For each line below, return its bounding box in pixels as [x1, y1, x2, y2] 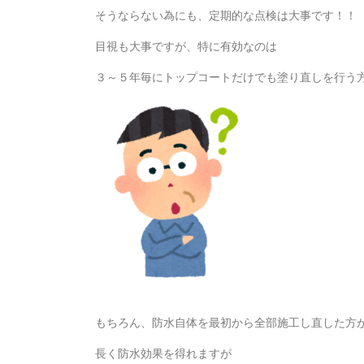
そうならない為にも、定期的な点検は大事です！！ [95, 7, 357, 23]
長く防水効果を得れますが [95, 345, 232, 361]
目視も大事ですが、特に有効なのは [95, 38, 277, 54]
